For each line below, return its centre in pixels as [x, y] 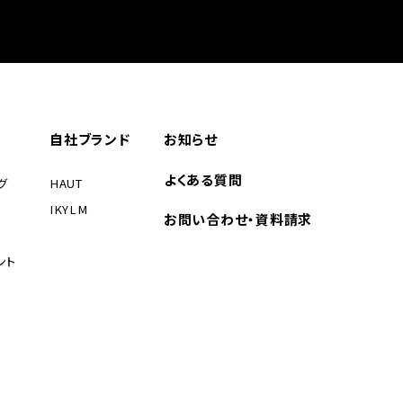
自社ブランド [90, 139]
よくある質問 [203, 179]
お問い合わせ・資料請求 [238, 219]
